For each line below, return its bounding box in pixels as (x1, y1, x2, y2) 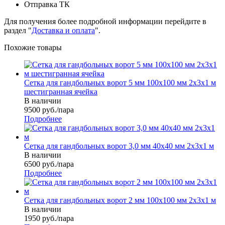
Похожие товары (4, 43, 62, 52)
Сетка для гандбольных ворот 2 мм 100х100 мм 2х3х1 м (24, 196, 216, 205)
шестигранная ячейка (24, 87, 97, 96)
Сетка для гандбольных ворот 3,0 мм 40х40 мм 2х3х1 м (24, 142, 214, 151)
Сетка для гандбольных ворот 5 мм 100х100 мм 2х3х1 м (24, 78, 216, 87)
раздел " (4, 26, 32, 35)
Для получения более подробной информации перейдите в (4, 17, 206, 26)
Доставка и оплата (32, 26, 95, 35)
